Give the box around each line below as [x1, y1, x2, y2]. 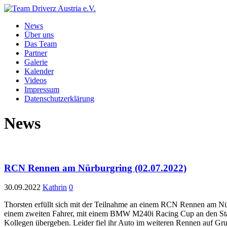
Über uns [24, 30, 54, 39]
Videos [24, 76, 47, 85]
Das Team [24, 40, 57, 48]
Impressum [24, 85, 59, 94]
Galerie [24, 58, 48, 66]
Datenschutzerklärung [24, 94, 94, 103]
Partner [24, 49, 47, 57]
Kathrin [43, 183, 67, 192]
